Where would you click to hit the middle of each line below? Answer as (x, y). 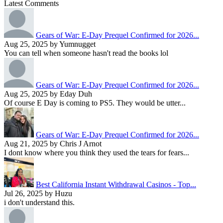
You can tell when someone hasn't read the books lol (86, 53)
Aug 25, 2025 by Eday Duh (48, 94)
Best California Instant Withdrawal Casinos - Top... (116, 185)
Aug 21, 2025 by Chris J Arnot (53, 144)
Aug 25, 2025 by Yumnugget (50, 44)
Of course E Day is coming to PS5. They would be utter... (95, 103)
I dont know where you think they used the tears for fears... (97, 153)
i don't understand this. (39, 203)
